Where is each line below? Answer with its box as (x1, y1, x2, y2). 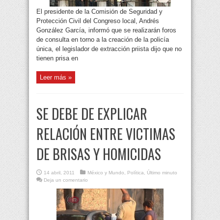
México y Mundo (87, 170, 124, 176)
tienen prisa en (36, 55, 78, 62)
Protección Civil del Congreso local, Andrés (36, 17, 159, 25)
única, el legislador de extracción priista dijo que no (36, 45, 182, 53)
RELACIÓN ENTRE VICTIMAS (36, 124, 175, 144)
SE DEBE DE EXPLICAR (36, 104, 147, 124)
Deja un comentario (44, 177, 88, 183)
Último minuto (147, 170, 177, 176)
